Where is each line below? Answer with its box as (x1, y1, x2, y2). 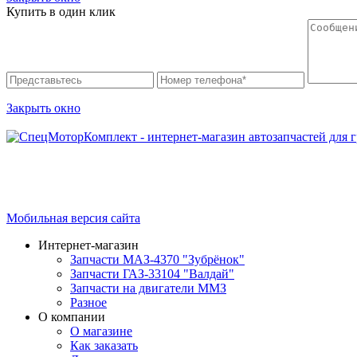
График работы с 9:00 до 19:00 (6, 184, 171, 198)
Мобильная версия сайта (6, 211, 140, 226)
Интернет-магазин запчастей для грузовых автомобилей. (6, 157, 316, 171)
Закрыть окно (6, 101, 80, 116)
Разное (70, 296, 107, 310)
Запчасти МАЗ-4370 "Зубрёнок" (70, 253, 245, 267)
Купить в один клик (6, 5, 116, 19)
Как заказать (70, 339, 138, 353)
